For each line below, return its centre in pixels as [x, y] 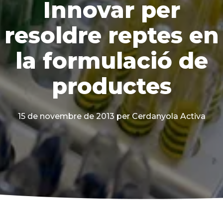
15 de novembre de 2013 [66, 116]
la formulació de [111, 61]
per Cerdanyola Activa [161, 116]
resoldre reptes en [111, 35]
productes [111, 86]
